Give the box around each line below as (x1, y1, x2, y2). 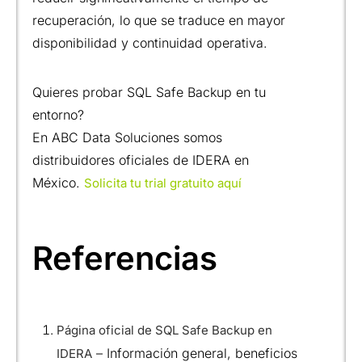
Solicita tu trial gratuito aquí (84, 175, 242, 191)
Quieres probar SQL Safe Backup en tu (32, 83, 266, 100)
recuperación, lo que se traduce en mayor (32, 11, 285, 28)
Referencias (32, 238, 217, 278)
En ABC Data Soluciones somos (32, 128, 222, 145)
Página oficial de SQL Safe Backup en (57, 322, 272, 338)
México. (32, 174, 84, 191)
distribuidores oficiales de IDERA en (32, 151, 249, 168)
